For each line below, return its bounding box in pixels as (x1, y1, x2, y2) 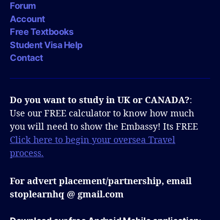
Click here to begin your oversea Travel (10, 134, 175, 145)
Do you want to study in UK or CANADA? (10, 94, 190, 106)
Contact (10, 53, 43, 63)
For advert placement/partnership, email (10, 175, 192, 187)
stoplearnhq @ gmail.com (10, 188, 124, 200)
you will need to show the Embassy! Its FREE (10, 120, 198, 132)
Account (10, 13, 45, 24)
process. (10, 147, 44, 159)
